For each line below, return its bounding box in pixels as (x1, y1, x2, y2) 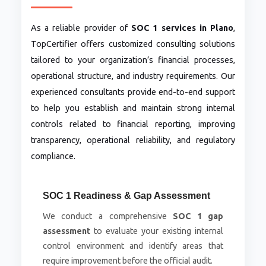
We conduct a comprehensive (42, 211, 173, 221)
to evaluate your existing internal (90, 226, 224, 236)
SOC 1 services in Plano (131, 23, 234, 33)
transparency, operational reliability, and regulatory (30, 135, 236, 145)
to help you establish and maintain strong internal (30, 103, 236, 113)
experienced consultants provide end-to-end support (30, 87, 236, 97)
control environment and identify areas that (42, 241, 224, 251)
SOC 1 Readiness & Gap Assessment (42, 191, 210, 201)
